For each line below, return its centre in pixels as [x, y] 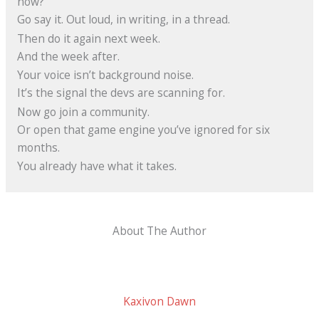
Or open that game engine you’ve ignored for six [143, 129]
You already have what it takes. [96, 166]
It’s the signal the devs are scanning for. [121, 93]
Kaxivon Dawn [159, 301]
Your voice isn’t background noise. [105, 75]
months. [38, 147]
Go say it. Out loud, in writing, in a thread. [123, 20]
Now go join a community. [83, 111]
